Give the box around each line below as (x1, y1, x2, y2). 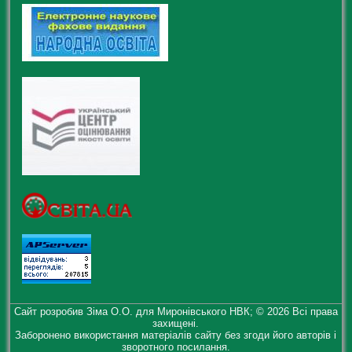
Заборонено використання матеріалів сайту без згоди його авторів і (15, 329, 337, 342)
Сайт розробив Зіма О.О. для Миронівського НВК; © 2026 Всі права (13, 306, 338, 318)
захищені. (152, 317, 200, 330)
